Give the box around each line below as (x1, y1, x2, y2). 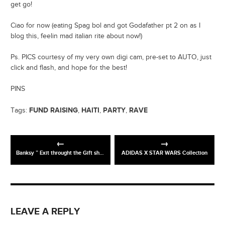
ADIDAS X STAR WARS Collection (122, 150, 208, 157)
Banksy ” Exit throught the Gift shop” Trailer (16, 150, 100, 157)
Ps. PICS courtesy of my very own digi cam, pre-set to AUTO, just (11, 53, 211, 62)
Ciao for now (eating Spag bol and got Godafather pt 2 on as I (11, 22, 200, 30)
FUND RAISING (29, 106, 78, 115)
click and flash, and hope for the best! (11, 64, 127, 72)
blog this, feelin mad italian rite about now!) (11, 32, 142, 41)
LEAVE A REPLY (11, 206, 80, 218)
